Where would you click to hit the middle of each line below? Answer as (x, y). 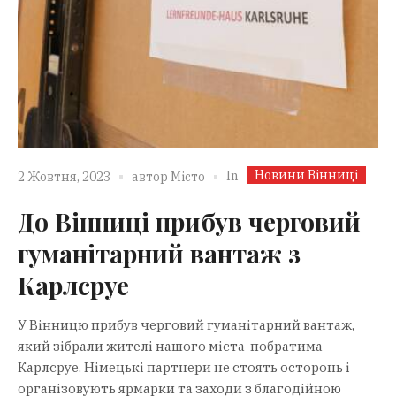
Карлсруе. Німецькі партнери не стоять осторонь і (184, 367)
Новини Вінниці (306, 175)
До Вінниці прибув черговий (189, 221)
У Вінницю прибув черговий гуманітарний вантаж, (186, 324)
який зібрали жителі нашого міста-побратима (170, 346)
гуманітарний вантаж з (159, 253)
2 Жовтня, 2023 (64, 177)
